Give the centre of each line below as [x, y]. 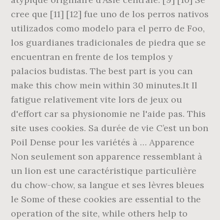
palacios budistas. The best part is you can [102, 71]
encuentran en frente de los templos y [92, 57]
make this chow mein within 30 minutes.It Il [104, 85]
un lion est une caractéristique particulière [104, 171]
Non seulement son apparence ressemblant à [107, 156]
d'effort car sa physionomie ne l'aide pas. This [109, 114]
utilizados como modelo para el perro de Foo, [108, 28]
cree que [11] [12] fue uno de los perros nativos [110, 14]
